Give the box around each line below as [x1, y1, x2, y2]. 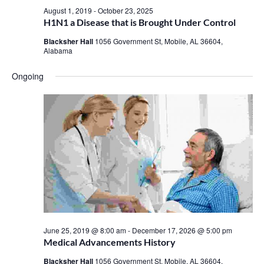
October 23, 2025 [97, 5, 153, 16]
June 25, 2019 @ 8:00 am [43, 225, 126, 236]
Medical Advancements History [43, 236, 176, 248]
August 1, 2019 [43, 5, 92, 16]
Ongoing [11, 70, 44, 82]
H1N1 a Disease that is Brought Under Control [43, 16, 236, 28]
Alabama [43, 45, 72, 56]
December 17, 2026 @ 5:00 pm [131, 225, 232, 236]
